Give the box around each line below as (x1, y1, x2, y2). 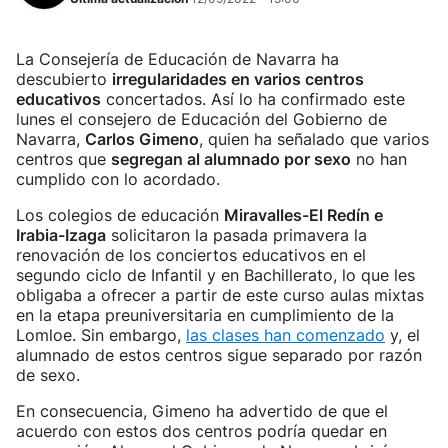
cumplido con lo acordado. (16, 169, 220, 189)
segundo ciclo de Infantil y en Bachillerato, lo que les (16, 265, 415, 285)
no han (351, 149, 407, 169)
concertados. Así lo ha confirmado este (101, 89, 405, 109)
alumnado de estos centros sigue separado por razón (16, 345, 422, 365)
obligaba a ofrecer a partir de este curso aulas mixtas (16, 285, 424, 305)
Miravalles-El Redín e (224, 205, 383, 225)
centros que (16, 149, 111, 169)
